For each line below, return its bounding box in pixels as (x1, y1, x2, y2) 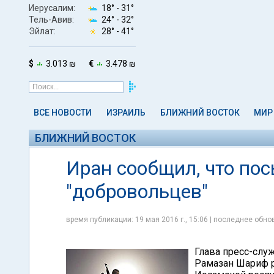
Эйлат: (29, 26, 56, 36)
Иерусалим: (29, 2, 75, 13)
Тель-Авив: (29, 14, 74, 24)
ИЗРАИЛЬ (106, 108, 146, 117)
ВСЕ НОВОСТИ (34, 108, 92, 117)
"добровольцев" (66, 180, 208, 203)
